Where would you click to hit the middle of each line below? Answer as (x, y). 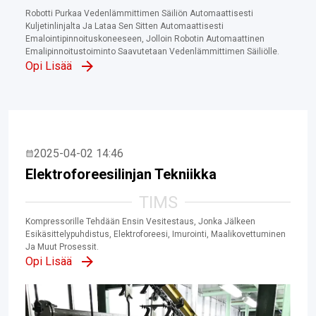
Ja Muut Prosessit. (62, 247)
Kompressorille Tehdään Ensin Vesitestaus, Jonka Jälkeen (140, 221)
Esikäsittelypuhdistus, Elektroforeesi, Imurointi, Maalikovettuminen (156, 234)
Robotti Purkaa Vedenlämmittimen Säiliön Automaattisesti (139, 13)
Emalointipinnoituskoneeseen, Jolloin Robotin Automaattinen (145, 38)
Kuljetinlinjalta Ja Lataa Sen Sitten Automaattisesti (124, 26)
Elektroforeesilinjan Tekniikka (121, 174)
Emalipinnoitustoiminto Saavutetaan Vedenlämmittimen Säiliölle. (152, 51)
